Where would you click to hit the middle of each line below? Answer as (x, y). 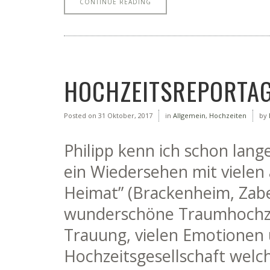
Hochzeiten (228, 115)
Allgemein (189, 115)
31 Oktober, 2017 (124, 115)
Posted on (80, 115)
